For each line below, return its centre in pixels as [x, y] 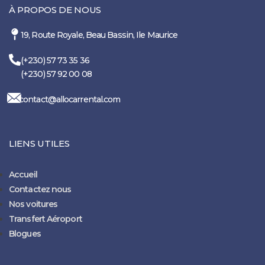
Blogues [25, 233]
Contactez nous [40, 189]
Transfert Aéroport [46, 219]
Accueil [23, 174]
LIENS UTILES [39, 143]
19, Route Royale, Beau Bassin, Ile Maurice [99, 35]
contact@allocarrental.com [70, 99]
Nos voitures [33, 204]
